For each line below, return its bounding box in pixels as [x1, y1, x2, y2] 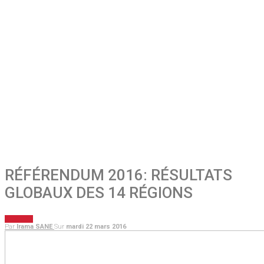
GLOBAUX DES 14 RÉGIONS [5, 183, 193, 202]
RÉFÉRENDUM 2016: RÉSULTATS [5, 166, 232, 184]
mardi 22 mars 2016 [66, 223, 126, 231]
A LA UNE [5, 215, 33, 223]
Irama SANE [16, 223, 52, 231]
